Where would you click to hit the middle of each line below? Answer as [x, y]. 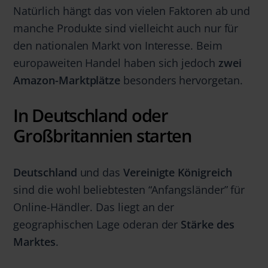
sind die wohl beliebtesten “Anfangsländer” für [129, 190]
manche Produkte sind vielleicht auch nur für [126, 28]
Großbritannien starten [102, 136]
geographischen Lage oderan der [96, 224]
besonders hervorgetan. [182, 80]
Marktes [34, 242]
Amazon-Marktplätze [67, 80]
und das [102, 172]
